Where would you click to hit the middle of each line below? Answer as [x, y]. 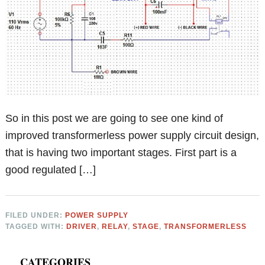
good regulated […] [51, 169]
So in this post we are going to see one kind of [114, 118]
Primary [34, 248]
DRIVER [82, 226]
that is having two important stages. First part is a [121, 152]
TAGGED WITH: [36, 226]
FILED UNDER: [35, 215]
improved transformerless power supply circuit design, [132, 135]
